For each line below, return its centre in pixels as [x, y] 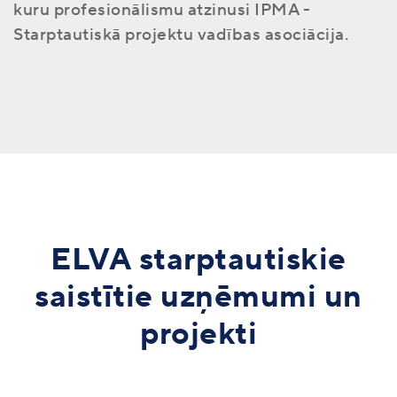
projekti [198, 334]
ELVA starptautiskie [198, 260]
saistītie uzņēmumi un [198, 297]
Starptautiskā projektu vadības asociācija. [181, 34]
